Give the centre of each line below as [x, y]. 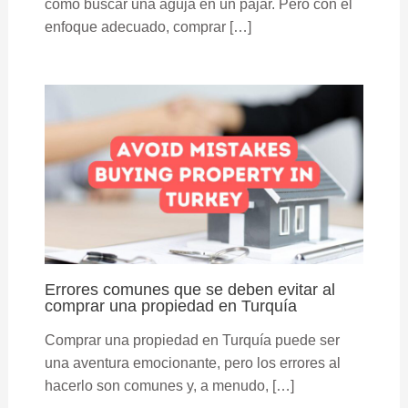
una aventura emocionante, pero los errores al [192, 362]
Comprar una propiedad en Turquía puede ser [192, 340]
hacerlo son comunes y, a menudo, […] [169, 385]
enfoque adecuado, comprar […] [148, 27]
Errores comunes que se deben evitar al [189, 289]
